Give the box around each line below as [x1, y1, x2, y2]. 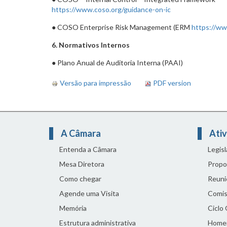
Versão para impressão [60, 79, 131, 87]
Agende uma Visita [59, 189, 119, 198]
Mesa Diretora [59, 160, 104, 168]
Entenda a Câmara [59, 145, 117, 154]
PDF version [153, 79, 191, 87]
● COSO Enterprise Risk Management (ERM [52, 23, 192, 31]
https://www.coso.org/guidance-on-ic [52, 5, 171, 14]
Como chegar [59, 174, 101, 183]
